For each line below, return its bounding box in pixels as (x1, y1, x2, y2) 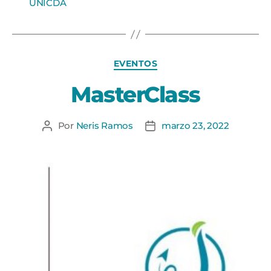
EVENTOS (113, 58, 158, 69)
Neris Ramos (76, 119, 133, 131)
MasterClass (71, 80, 200, 108)
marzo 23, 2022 (161, 119, 229, 131)
